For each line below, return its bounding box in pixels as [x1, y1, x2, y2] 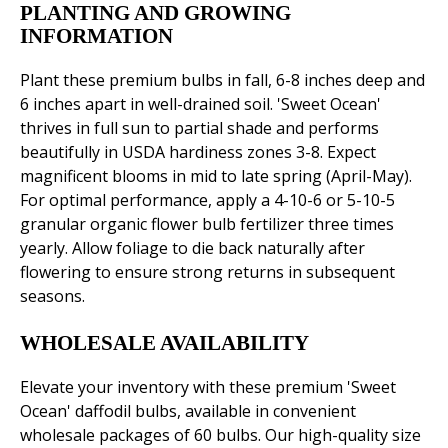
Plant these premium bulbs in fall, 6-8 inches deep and [20, 69, 425, 92]
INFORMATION [20, 24, 173, 49]
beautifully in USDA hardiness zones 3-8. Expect [20, 141, 376, 164]
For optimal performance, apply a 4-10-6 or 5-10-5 [20, 189, 395, 212]
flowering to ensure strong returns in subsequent [20, 261, 395, 284]
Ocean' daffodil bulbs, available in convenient [20, 400, 356, 423]
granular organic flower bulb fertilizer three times [20, 213, 394, 236]
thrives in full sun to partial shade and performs [20, 117, 379, 140]
